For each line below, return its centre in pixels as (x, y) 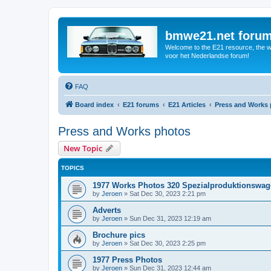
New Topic (83, 148)
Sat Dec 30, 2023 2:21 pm (168, 193)
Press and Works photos (124, 131)
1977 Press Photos (127, 260)
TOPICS (73, 168)
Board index (94, 104)
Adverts (107, 210)
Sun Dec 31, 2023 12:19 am (170, 218)
